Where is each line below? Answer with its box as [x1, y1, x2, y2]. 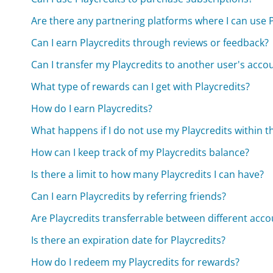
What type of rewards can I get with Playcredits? [31, 80, 250, 94]
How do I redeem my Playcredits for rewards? [31, 255, 240, 269]
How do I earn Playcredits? [31, 102, 153, 116]
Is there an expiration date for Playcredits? [31, 233, 226, 247]
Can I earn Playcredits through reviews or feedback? [31, 36, 269, 50]
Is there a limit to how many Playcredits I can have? [31, 168, 264, 182]
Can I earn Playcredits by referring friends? [31, 190, 227, 204]
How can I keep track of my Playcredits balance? [31, 146, 250, 160]
